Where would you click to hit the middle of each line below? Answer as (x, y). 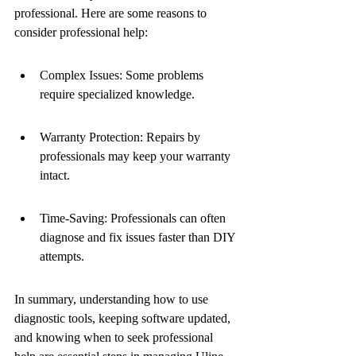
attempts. (62, 256)
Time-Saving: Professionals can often (134, 218)
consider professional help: (81, 32)
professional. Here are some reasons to (112, 13)
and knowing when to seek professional (115, 337)
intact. (55, 175)
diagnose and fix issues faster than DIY (139, 237)
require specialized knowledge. (117, 94)
